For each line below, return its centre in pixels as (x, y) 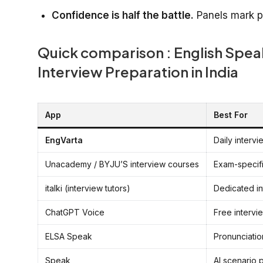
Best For (231, 114)
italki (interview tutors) (88, 188)
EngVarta (64, 140)
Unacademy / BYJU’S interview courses (122, 164)
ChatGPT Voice (75, 212)
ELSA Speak (69, 236)
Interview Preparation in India (138, 71)
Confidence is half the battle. (123, 15)
